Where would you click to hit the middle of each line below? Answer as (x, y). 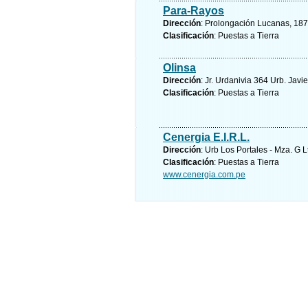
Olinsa (179, 68)
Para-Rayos (194, 11)
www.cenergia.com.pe (204, 175)
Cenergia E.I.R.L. (206, 137)
